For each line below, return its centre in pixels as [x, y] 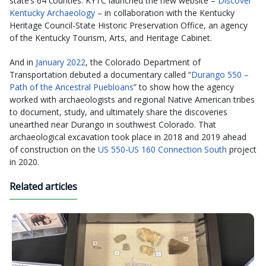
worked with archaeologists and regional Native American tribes [132, 100]
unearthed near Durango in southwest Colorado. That [113, 125]
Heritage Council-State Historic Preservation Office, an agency [129, 26]
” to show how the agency [184, 87]
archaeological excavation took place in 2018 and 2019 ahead [128, 137]
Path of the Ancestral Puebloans [72, 87]
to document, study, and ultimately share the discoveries [118, 112]
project [242, 150]
